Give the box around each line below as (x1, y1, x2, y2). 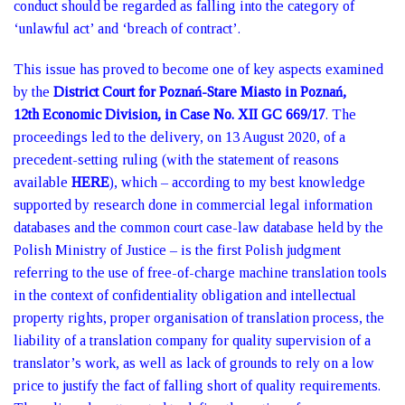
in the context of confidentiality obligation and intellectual (14, 287, 356, 303)
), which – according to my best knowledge (109, 174, 365, 190)
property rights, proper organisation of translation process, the (14, 310, 384, 325)
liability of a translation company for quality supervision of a (14, 333, 371, 348)
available (14, 174, 71, 190)
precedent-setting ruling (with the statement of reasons (14, 152, 339, 167)
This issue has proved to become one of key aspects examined (14, 61, 383, 77)
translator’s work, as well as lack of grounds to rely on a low (14, 355, 374, 371)
